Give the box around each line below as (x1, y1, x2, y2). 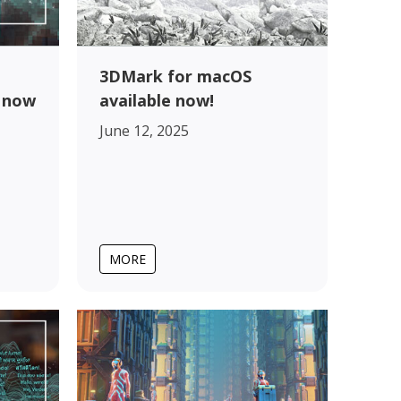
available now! (99, 89, 214, 111)
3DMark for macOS (99, 64, 252, 87)
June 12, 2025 (99, 120, 189, 141)
